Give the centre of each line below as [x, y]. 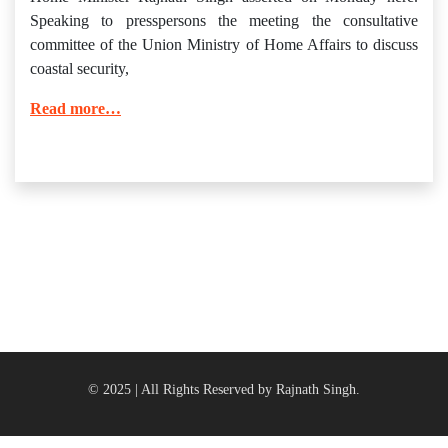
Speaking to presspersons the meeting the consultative [224, 20]
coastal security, [79, 68]
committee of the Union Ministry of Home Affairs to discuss [224, 44]
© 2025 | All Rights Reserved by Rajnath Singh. [224, 389]
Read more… [75, 108]
